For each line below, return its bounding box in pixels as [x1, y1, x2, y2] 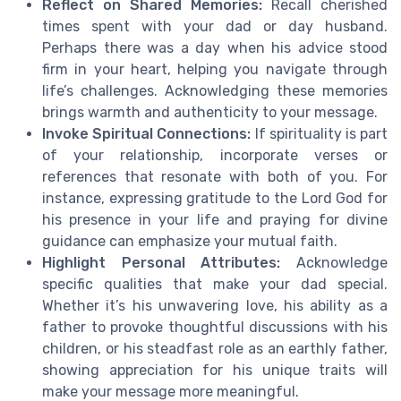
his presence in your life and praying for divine [42, 211, 388, 229]
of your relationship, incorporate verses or [42, 147, 388, 165]
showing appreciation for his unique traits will [42, 362, 388, 380]
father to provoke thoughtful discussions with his [42, 319, 388, 337]
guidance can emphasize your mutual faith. [42, 233, 337, 251]
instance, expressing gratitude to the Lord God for [42, 190, 388, 208]
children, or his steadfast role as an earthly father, [42, 340, 388, 358]
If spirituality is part [251, 125, 388, 143]
